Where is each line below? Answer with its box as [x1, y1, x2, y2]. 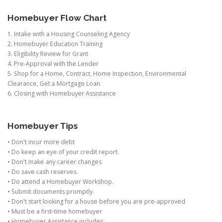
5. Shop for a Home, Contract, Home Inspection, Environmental [7, 69, 186, 78]
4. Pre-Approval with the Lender [7, 59, 99, 68]
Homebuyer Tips [7, 121, 78, 131]
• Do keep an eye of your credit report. [7, 148, 119, 157]
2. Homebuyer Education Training [7, 40, 103, 48]
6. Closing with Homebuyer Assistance [7, 89, 116, 98]
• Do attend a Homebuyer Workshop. [7, 177, 113, 186]
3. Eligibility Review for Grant [7, 50, 88, 58]
